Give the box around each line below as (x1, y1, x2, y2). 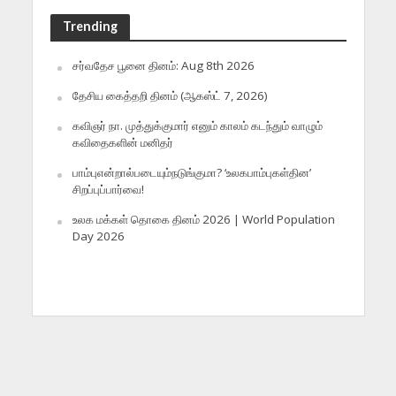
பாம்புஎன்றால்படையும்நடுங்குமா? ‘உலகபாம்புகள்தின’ (72, 164, 311, 181)
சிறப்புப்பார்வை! (72, 181, 144, 198)
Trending (62, 19, 118, 34)
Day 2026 (72, 228, 125, 245)
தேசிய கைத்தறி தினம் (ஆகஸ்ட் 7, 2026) (72, 88, 268, 104)
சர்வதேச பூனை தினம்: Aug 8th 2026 (72, 57, 255, 74)
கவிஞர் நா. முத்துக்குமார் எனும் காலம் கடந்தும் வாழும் (72, 118, 323, 134)
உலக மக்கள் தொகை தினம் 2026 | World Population (72, 211, 335, 228)
